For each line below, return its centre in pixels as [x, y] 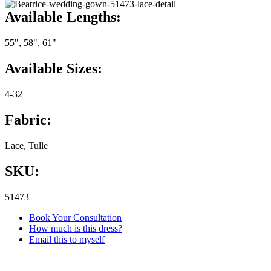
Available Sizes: [54, 69]
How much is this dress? [76, 228]
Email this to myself [67, 239]
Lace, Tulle [26, 145]
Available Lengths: [63, 17]
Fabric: [28, 119]
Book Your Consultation [75, 217]
